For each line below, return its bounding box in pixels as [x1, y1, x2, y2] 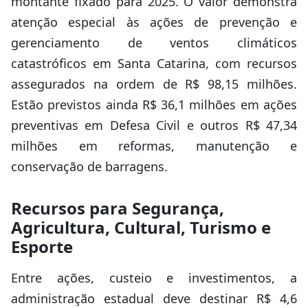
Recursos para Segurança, [11, 197, 224, 219]
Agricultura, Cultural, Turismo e [11, 216, 271, 239]
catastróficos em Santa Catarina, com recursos [11, 55, 297, 71]
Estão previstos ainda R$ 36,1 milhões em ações [11, 96, 297, 113]
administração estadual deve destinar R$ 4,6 [11, 290, 297, 307]
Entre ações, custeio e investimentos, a [11, 269, 297, 286]
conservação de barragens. [11, 158, 168, 175]
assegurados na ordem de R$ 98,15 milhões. [11, 76, 297, 92]
